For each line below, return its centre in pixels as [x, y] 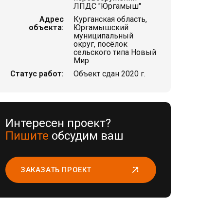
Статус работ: [37, 74]
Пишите [27, 136]
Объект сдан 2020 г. [109, 74]
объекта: [46, 27]
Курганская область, [110, 19]
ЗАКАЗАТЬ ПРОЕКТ [56, 170]
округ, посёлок [100, 44]
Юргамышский [101, 27]
